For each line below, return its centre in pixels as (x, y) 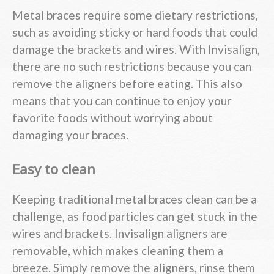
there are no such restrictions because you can (132, 66)
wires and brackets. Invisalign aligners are (120, 234)
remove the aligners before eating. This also (127, 83)
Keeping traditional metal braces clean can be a (135, 199)
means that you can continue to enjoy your (122, 100)
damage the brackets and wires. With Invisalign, (136, 49)
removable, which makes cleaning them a (118, 251)
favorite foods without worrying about (113, 117)
